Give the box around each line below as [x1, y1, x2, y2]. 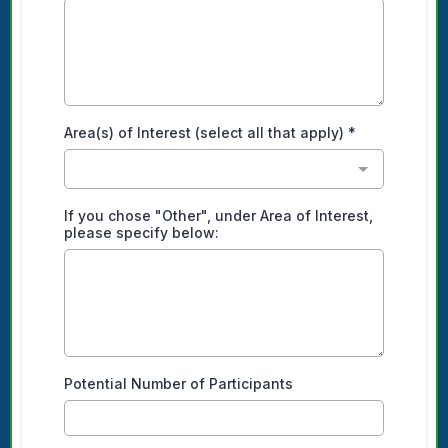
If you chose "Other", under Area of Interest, [64, 206, 373, 224]
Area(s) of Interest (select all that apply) [64, 123, 348, 141]
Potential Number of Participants [64, 374, 293, 392]
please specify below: [64, 223, 219, 241]
